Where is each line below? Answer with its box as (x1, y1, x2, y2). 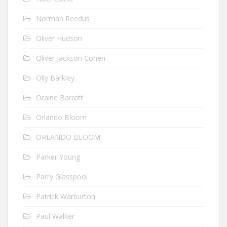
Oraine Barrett (36, 92, 83, 102)
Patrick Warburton (36, 191, 95, 201)
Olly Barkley (36, 72, 74, 83)
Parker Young (36, 152, 80, 162)
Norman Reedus (36, 13, 90, 23)
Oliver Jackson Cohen (36, 53, 105, 63)
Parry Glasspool (36, 171, 88, 181)
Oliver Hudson (36, 33, 82, 43)
